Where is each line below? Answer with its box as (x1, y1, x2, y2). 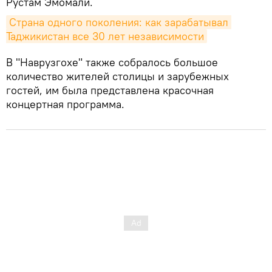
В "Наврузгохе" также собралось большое (6, 55, 218, 69)
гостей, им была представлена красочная (6, 83, 214, 97)
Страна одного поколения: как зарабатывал (9, 15, 228, 29)
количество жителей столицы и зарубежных (6, 69, 229, 83)
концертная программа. (6, 97, 124, 111)
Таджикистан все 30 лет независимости (6, 29, 204, 43)
